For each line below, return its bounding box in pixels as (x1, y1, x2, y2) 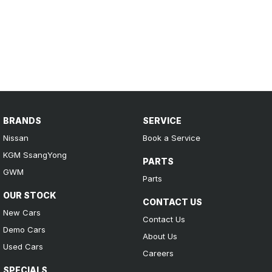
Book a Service (142, 132, 200, 143)
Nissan (3, 132, 29, 143)
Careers (142, 248, 174, 258)
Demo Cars (3, 224, 46, 234)
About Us (142, 231, 177, 241)
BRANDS (3, 115, 41, 126)
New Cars (3, 207, 41, 217)
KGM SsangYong (3, 149, 67, 160)
